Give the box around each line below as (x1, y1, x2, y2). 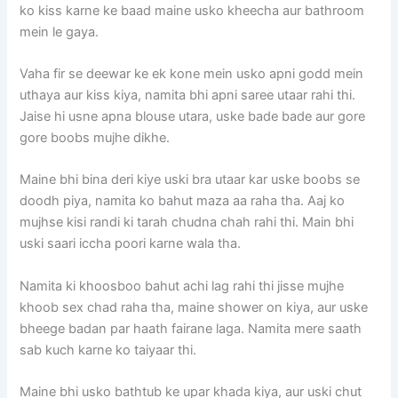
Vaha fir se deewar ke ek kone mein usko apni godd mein (20, 66, 364, 83)
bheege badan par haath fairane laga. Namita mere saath (20, 320, 362, 337)
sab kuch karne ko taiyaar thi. (20, 341, 197, 358)
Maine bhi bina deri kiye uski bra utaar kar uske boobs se (20, 171, 361, 188)
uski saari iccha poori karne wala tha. (20, 235, 242, 252)
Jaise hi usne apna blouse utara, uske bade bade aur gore (20, 108, 366, 125)
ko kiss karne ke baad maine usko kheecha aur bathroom (20, 2, 365, 19)
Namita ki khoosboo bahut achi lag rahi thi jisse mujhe (20, 277, 345, 294)
